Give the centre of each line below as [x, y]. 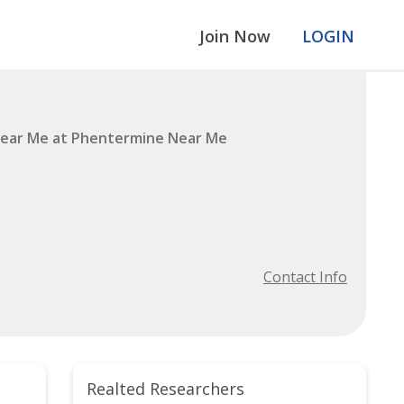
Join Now [235, 36]
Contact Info [305, 277]
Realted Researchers [165, 389]
